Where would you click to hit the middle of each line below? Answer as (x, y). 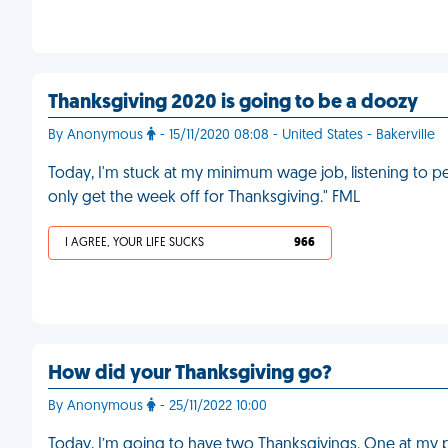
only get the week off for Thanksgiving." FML (204, 198)
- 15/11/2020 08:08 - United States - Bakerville (295, 135)
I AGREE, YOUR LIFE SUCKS (134, 243)
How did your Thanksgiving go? (190, 374)
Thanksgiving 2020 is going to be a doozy (233, 103)
